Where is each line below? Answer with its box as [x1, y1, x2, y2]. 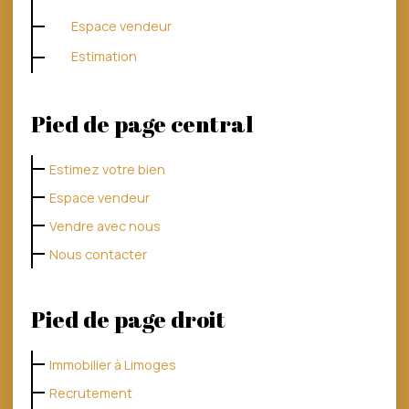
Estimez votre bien [49, 160, 165, 178]
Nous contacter [49, 245, 147, 263]
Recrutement [49, 383, 132, 402]
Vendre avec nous [49, 216, 161, 235]
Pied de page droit [31, 302, 225, 334]
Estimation [71, 47, 137, 65]
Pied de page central [31, 107, 253, 139]
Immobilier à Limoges [49, 355, 176, 373]
